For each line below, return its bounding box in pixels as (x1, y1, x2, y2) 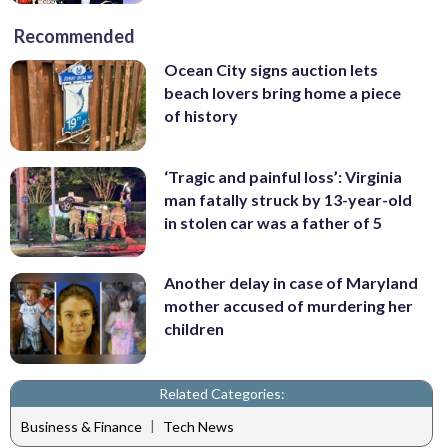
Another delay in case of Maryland (164, 273, 418, 293)
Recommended (14, 24, 135, 47)
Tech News (163, 418, 234, 436)
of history (164, 105, 238, 125)
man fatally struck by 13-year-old (164, 189, 412, 209)
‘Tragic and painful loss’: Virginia (164, 166, 402, 186)
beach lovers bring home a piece (164, 82, 401, 102)
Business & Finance (21, 418, 142, 436)
